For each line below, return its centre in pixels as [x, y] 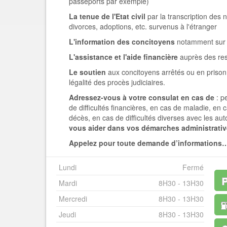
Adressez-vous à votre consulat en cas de [143, 97]
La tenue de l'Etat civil [108, 16]
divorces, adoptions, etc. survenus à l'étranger [143, 26]
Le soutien [87, 72]
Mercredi [73, 199]
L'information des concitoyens [122, 42]
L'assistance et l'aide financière [123, 57]
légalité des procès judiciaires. [117, 82]
